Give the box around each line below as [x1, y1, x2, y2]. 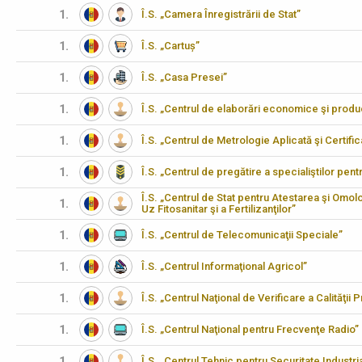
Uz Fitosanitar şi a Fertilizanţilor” [141, 203, 296, 215]
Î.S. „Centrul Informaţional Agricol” [141, 260, 307, 272]
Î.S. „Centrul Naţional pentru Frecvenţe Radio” [141, 323, 359, 335]
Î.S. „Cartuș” [141, 40, 200, 52]
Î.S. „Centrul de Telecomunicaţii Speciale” [141, 229, 343, 241]
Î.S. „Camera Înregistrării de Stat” [141, 8, 301, 20]
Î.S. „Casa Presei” [141, 71, 227, 83]
